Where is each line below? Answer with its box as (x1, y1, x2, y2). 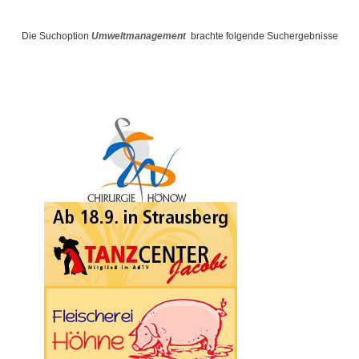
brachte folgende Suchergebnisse (185, 30, 338, 42)
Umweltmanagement (91, 30, 186, 42)
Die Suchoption (21, 30, 91, 42)
